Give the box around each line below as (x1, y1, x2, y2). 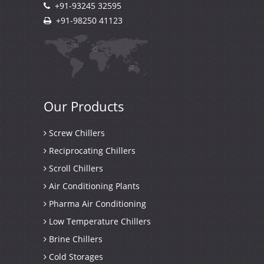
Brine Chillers (47, 233, 103, 245)
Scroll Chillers (47, 163, 103, 174)
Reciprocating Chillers (47, 145, 136, 156)
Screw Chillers (47, 127, 105, 138)
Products (71, 97, 124, 115)
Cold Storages (47, 251, 103, 262)
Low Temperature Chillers (47, 216, 151, 227)
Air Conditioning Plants (47, 180, 140, 192)
